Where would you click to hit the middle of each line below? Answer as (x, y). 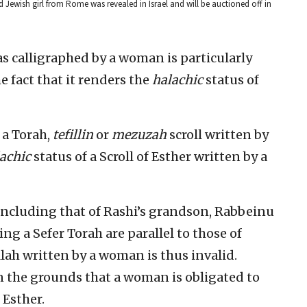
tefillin (73, 135)
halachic (179, 80)
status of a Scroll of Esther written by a (149, 157)
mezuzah (140, 135)
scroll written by (219, 135)
